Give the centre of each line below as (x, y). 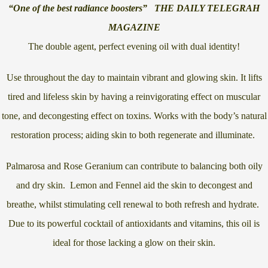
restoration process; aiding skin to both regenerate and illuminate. (134, 135)
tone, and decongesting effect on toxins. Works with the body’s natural (134, 116)
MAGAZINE (134, 28)
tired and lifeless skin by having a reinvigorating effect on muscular (134, 97)
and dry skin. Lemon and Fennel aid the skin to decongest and (134, 185)
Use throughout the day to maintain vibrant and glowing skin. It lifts (134, 78)
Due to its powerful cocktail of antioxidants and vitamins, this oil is (134, 224)
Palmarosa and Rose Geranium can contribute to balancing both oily (134, 166)
